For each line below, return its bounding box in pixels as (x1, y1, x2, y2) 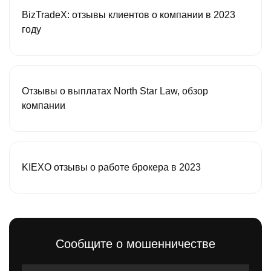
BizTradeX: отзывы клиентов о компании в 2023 (22, 9, 235, 20)
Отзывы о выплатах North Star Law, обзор (22, 85, 208, 96)
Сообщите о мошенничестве (56, 237, 215, 250)
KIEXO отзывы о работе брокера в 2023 (22, 162, 201, 172)
